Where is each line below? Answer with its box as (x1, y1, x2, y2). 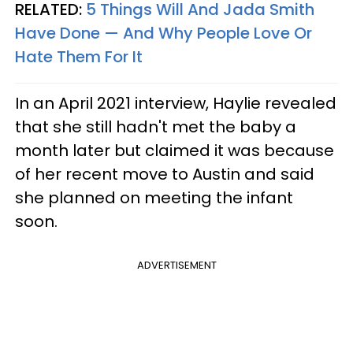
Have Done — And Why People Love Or (15, 21, 312, 44)
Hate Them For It (15, 45, 143, 68)
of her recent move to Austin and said (15, 162, 314, 185)
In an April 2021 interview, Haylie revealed (15, 91, 336, 114)
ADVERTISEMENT (136, 257, 217, 273)
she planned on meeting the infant (15, 186, 293, 209)
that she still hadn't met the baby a (15, 115, 296, 138)
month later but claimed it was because (15, 139, 334, 162)
